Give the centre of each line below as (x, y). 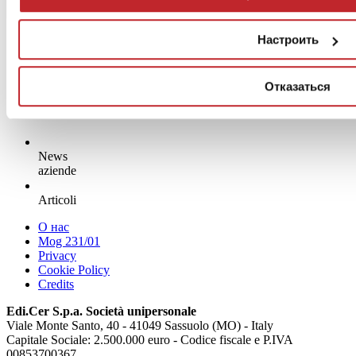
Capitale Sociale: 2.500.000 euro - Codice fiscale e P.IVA (149, 340)
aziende (57, 171)
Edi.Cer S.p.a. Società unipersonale (101, 311)
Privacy (57, 256)
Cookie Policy (74, 270)
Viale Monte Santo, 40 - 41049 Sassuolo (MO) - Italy (140, 326)
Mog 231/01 (69, 242)
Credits (56, 284)
